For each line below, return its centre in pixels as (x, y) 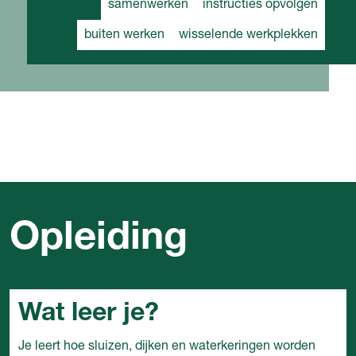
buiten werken (124, 35)
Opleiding (98, 239)
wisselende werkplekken (248, 35)
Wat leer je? (88, 314)
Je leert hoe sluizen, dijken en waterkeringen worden (166, 347)
